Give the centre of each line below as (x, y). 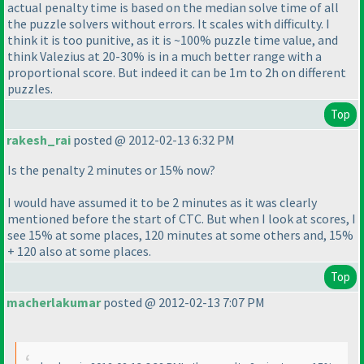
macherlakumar (54, 303)
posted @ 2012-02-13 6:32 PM (153, 140)
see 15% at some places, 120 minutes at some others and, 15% (180, 235)
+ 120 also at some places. (79, 251)
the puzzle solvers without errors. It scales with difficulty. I (169, 24)
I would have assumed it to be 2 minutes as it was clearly (162, 203)
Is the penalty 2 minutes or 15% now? (111, 170)
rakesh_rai (39, 140)
